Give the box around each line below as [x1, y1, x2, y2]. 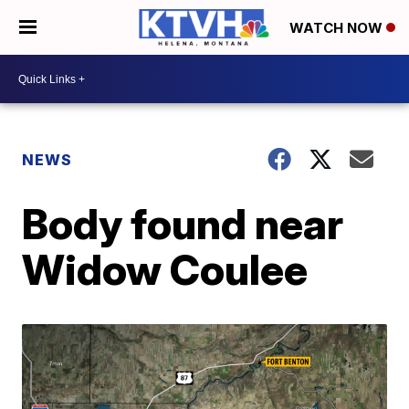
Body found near [22, 198, 344, 249]
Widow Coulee [22, 244, 309, 295]
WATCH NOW [289, 19, 386, 37]
